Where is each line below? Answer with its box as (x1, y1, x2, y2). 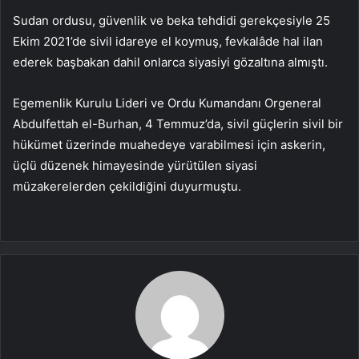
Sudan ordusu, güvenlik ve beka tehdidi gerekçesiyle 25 (13, 13, 330, 29)
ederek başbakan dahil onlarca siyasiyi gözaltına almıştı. (13, 54, 328, 71)
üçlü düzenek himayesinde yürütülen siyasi (13, 158, 257, 174)
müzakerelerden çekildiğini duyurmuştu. (13, 179, 241, 195)
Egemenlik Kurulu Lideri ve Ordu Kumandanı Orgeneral (13, 95, 321, 111)
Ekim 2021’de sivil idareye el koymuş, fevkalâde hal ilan (13, 34, 323, 50)
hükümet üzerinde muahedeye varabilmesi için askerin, (13, 137, 325, 153)
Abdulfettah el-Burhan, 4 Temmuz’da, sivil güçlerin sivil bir (13, 116, 343, 132)
